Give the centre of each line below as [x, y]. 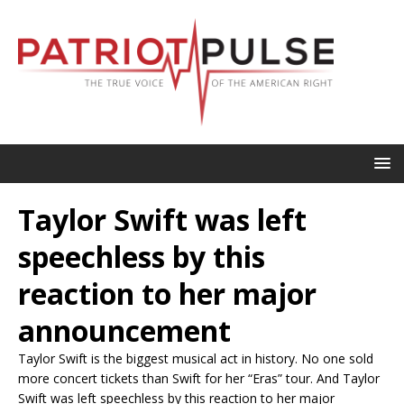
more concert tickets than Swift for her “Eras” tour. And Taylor [199, 378]
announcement [124, 330]
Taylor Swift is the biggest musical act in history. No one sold [196, 358]
